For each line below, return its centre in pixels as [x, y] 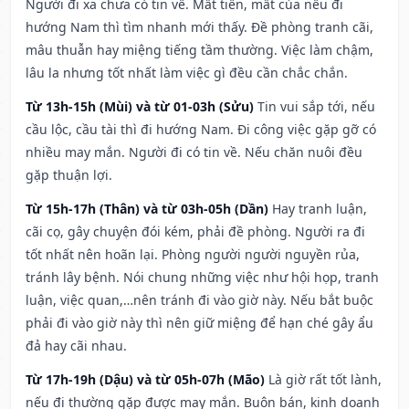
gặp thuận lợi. [69, 175]
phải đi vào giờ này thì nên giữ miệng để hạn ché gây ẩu [199, 323]
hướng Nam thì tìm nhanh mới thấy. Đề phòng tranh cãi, [199, 27]
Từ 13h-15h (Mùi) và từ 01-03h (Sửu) [140, 107]
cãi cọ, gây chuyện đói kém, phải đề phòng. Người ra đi [195, 232]
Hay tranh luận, [320, 209]
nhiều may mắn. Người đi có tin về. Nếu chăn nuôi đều [194, 152]
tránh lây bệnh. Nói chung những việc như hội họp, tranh [202, 278]
